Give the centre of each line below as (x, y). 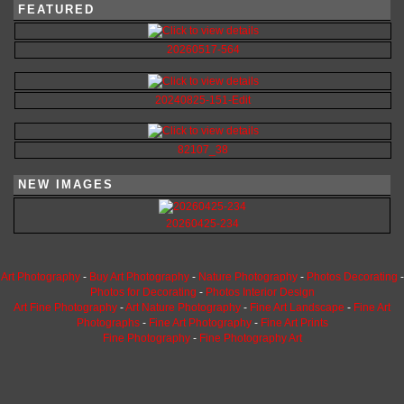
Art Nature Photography (183, 308)
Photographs (108, 323)
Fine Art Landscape (297, 308)
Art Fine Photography (65, 308)
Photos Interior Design (260, 293)
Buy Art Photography (139, 277)
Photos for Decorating (143, 293)
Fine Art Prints (294, 323)
